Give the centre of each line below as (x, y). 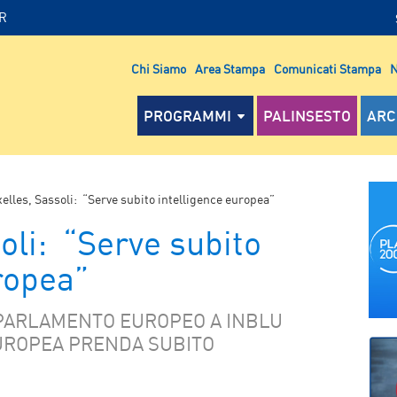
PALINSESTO (307, 115)
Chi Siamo (159, 68)
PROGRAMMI (187, 115)
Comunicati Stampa (327, 68)
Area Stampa (230, 68)
